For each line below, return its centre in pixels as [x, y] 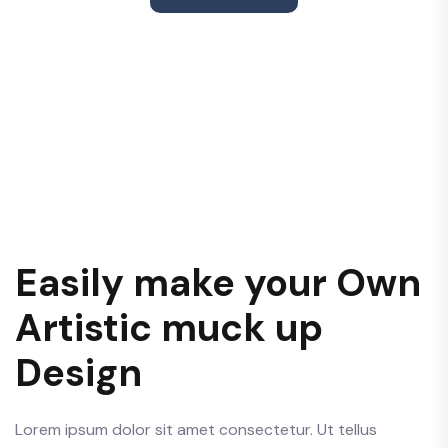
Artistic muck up [169, 328]
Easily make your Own [218, 283]
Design [78, 373]
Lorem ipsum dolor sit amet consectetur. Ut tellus [196, 429]
